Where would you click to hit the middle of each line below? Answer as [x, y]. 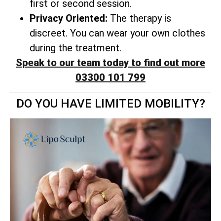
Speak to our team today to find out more [110, 62]
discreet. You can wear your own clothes [117, 33]
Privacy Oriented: [69, 18]
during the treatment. [75, 48]
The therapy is [139, 18]
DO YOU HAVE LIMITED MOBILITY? [110, 104]
